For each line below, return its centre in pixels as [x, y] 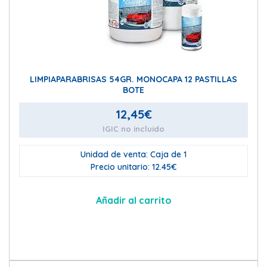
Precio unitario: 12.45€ [133, 167]
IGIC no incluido [133, 128]
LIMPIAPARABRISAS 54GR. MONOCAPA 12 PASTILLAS [133, 79]
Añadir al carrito [133, 200]
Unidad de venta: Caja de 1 [133, 155]
